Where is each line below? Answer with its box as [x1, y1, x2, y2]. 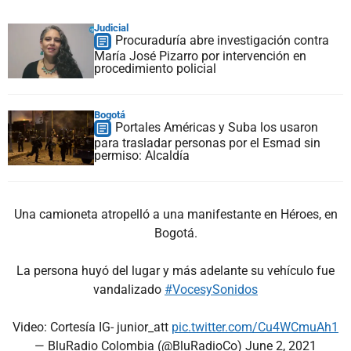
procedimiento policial [94, 60, 216, 76]
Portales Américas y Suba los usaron [115, 119, 318, 135]
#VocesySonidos [165, 281, 258, 297]
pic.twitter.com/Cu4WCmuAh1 [172, 319, 338, 335]
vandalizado [93, 281, 165, 297]
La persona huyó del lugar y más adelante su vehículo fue [16, 262, 335, 278]
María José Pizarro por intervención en [94, 48, 306, 63]
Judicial [94, 21, 128, 34]
